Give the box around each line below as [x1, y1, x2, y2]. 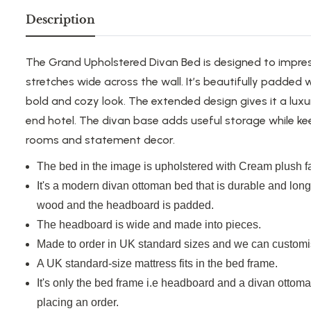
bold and [26, 94, 74, 108]
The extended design [128, 94, 240, 108]
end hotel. [26, 114, 76, 128]
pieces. [223, 219, 261, 231]
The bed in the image [37, 160, 144, 173]
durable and [225, 180, 289, 192]
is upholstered [144, 160, 213, 173]
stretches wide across [26, 75, 138, 89]
